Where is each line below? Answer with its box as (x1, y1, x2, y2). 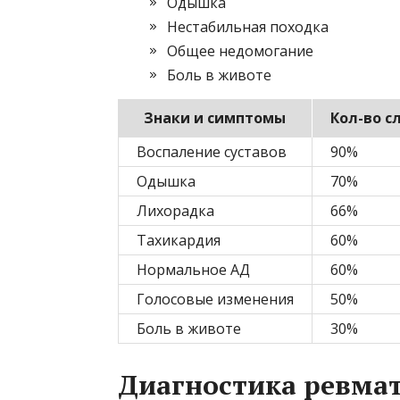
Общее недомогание (167, 41, 313, 62)
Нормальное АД (137, 260, 250, 280)
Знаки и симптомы (144, 108, 286, 129)
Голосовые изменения (137, 289, 294, 310)
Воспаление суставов (137, 142, 287, 162)
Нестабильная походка (167, 17, 329, 37)
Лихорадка (137, 201, 214, 221)
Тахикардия (137, 230, 221, 251)
